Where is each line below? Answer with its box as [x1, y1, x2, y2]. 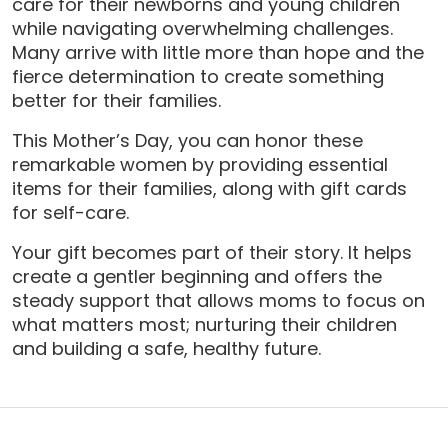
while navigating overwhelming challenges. [12, 15, 393, 41]
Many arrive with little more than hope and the [12, 39, 424, 65]
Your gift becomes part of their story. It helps [12, 239, 412, 265]
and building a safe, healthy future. [12, 335, 321, 361]
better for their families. [12, 87, 221, 113]
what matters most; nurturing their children [12, 311, 397, 337]
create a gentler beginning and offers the [12, 263, 382, 289]
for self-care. [12, 199, 129, 225]
